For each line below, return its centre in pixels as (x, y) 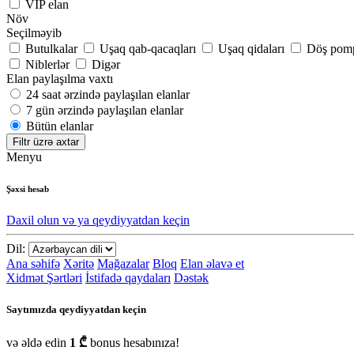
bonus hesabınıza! (133, 342)
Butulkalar (51, 49)
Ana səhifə (33, 264)
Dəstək (191, 278)
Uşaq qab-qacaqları (148, 49)
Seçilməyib (34, 33)
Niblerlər (47, 65)
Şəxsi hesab (28, 189)
